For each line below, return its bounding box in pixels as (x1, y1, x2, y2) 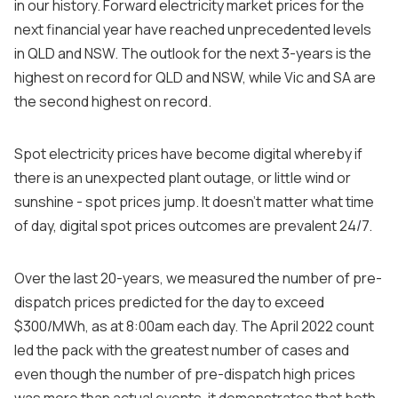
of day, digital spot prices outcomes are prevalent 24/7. (14, 215, 372, 235)
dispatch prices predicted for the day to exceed (14, 291, 324, 312)
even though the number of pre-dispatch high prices (14, 363, 355, 384)
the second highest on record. (14, 91, 211, 111)
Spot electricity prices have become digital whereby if (14, 143, 362, 163)
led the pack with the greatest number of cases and (14, 339, 349, 360)
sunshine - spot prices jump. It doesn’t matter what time (14, 191, 374, 211)
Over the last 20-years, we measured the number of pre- (14, 267, 382, 288)
